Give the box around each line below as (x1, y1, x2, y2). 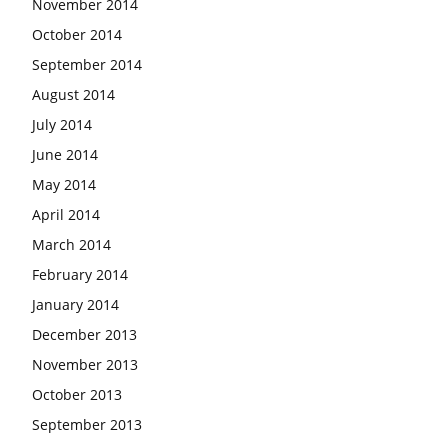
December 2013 (32, 324, 137, 344)
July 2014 (32, 114, 92, 134)
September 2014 (32, 54, 142, 74)
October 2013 (32, 384, 122, 404)
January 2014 (32, 294, 119, 314)
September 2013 (32, 414, 142, 434)
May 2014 (32, 174, 96, 194)
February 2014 (32, 264, 128, 284)
